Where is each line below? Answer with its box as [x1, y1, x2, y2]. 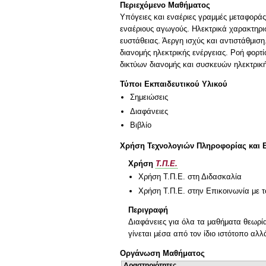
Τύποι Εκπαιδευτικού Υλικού [120, 80, 227, 89]
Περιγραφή [128, 205, 168, 214]
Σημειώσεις [130, 93, 168, 102]
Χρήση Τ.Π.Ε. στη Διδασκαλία [138, 172, 242, 182]
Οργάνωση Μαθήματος [120, 249, 205, 258]
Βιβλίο [130, 121, 151, 129]
